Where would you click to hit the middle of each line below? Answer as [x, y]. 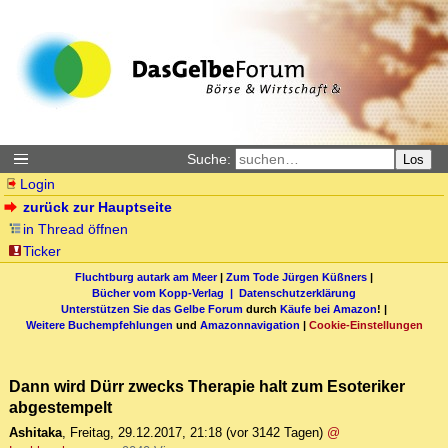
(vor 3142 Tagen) [274, 433]
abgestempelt [60, 407]
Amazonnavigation [249, 324]
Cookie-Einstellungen [365, 324]
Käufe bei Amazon [328, 308]
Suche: [209, 159]
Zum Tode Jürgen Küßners [296, 276]
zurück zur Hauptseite [98, 207]
